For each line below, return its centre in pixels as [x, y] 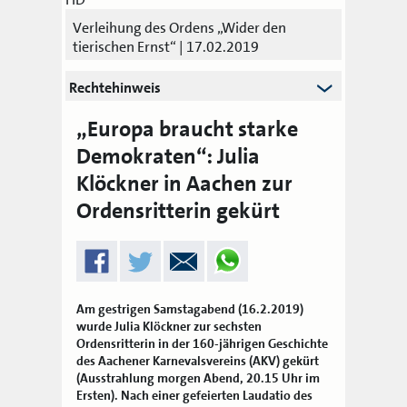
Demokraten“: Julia [169, 156]
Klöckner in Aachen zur [185, 183]
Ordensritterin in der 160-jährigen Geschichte [203, 343]
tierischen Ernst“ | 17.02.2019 [166, 46]
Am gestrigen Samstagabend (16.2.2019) [190, 308]
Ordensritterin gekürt [179, 210]
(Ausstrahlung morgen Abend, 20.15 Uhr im [199, 377]
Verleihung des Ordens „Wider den [179, 27]
